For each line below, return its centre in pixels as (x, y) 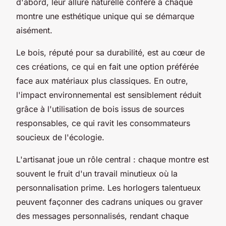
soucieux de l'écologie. (60, 137)
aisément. (34, 30)
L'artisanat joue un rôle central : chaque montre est (112, 159)
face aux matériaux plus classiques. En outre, (102, 80)
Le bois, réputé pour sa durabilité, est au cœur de (110, 52)
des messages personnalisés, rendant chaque (102, 216)
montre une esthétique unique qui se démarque (105, 16)
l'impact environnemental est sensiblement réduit (109, 95)
